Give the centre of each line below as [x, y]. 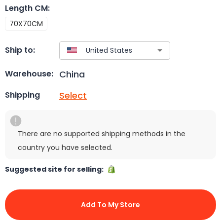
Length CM [26, 8]
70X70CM [26, 23]
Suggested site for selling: [56, 169]
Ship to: [20, 50]
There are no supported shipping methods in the [102, 133]
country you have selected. [65, 147]
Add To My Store [110, 204]
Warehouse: [29, 74]
